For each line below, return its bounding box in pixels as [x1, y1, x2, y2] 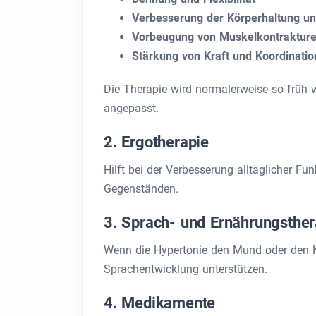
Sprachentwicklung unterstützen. [104, 262, 267, 276]
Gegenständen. [104, 182, 178, 195]
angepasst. [104, 102, 159, 115]
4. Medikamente [104, 294, 216, 312]
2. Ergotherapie [104, 133, 209, 151]
